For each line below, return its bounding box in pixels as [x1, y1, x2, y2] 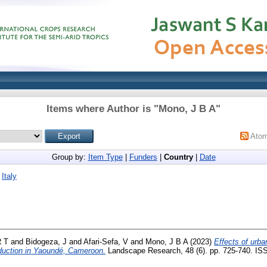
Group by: [51, 153, 88, 162]
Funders [129, 153, 157, 162]
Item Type [88, 153, 123, 162]
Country [163, 153, 193, 162]
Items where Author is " [46, 103, 159, 114]
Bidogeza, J [26, 237, 67, 246]
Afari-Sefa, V [83, 237, 128, 246]
